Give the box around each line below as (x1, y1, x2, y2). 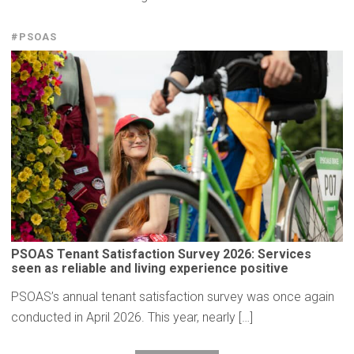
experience (169, 261, 237, 277)
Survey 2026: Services (175, 247, 311, 262)
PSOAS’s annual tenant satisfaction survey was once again (11, 289, 334, 305)
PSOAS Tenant (11, 247, 102, 262)
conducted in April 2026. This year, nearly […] (11, 310, 253, 326)
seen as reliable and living (11, 261, 169, 277)
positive (237, 261, 288, 277)
